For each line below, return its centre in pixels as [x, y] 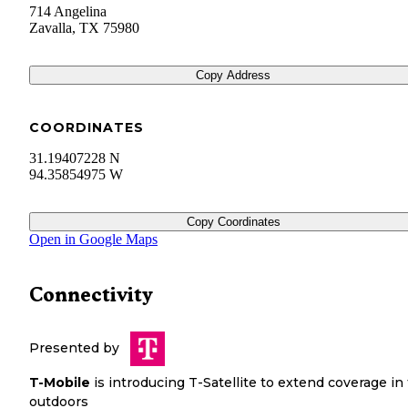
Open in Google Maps [93, 240]
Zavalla [51, 28]
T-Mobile [60, 383]
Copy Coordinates [233, 222]
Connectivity [91, 295]
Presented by [74, 348]
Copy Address [233, 76]
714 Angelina [68, 12]
